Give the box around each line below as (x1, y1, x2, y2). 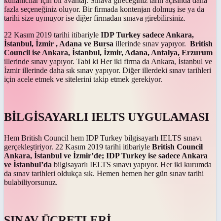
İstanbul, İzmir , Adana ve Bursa (4, 39, 113, 48)
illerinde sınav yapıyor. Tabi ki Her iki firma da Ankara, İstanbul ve (4, 57, 212, 66)
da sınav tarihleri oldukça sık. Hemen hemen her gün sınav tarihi (4, 169, 204, 178)
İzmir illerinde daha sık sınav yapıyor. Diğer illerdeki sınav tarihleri (4, 66, 211, 75)
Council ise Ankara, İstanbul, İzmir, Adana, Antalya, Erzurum (4, 48, 213, 57)
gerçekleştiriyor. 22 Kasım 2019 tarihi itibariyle (4, 142, 152, 151)
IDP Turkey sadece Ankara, (101, 31, 194, 39)
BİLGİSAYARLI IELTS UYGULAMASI (4, 110, 209, 123)
